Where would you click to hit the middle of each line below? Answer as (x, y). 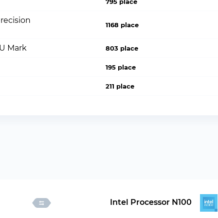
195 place (121, 67)
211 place (120, 86)
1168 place (122, 25)
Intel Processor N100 (151, 202)
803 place (122, 48)
